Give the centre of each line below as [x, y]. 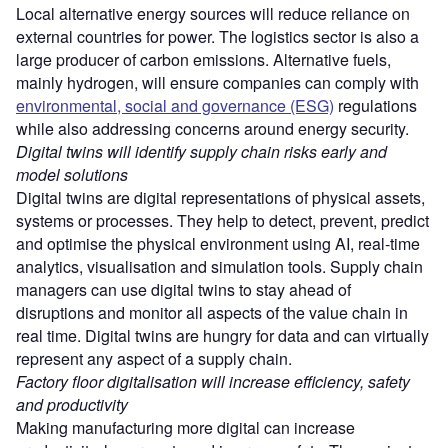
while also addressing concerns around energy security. [212, 128]
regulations [375, 105]
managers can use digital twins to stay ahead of [183, 289]
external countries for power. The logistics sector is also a [217, 36]
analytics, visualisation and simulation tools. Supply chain [219, 266]
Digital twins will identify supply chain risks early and [201, 151]
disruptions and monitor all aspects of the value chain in [212, 312]
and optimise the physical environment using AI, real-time [218, 243]
